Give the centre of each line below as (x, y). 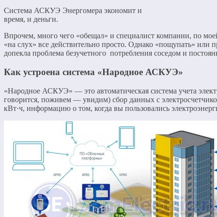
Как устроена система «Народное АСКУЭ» (93, 72)
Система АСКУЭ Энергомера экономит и (73, 11)
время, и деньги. (31, 19)
